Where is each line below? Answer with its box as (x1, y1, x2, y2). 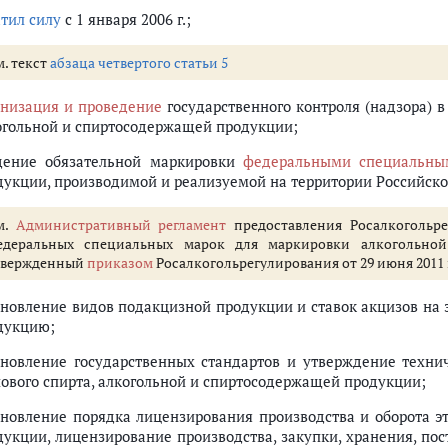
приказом (87, 253, 153, 272)
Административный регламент (15, 215, 227, 234)
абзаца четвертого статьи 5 (50, 53, 228, 72)
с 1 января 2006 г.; (61, 9, 191, 29)
